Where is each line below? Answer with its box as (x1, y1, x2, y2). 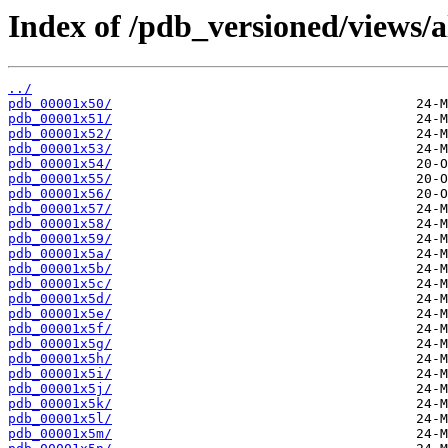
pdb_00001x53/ (8, 141, 112, 157)
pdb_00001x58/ (8, 216, 112, 232)
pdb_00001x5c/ (8, 276, 112, 292)
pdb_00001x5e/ (8, 306, 112, 322)
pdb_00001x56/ (8, 186, 112, 202)
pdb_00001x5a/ (8, 246, 112, 262)
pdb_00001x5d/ (8, 291, 112, 307)
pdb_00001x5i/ (8, 366, 112, 382)
